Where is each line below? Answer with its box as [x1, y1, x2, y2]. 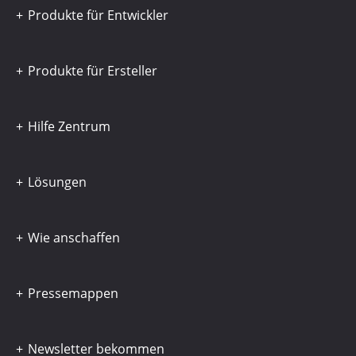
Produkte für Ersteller [28, 62, 157, 80]
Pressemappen [28, 284, 118, 303]
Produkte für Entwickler [28, 6, 168, 25]
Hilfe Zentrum [28, 118, 110, 136]
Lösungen [28, 173, 87, 192]
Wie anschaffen [28, 229, 120, 247]
